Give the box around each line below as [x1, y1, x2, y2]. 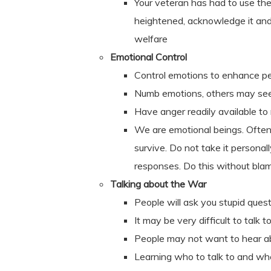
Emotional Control [110, 51, 187, 63]
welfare [134, 33, 168, 45]
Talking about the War [110, 178, 206, 190]
